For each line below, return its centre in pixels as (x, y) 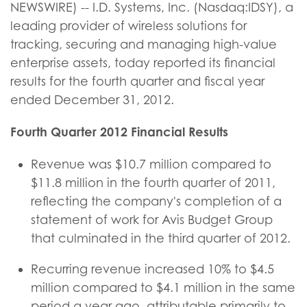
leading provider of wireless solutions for (128, 26)
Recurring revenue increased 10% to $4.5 (152, 269)
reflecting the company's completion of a (156, 201)
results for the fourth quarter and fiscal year (137, 81)
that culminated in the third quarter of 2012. (161, 238)
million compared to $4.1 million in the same (163, 287)
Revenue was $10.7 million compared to (151, 164)
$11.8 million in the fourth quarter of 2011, (153, 183)
